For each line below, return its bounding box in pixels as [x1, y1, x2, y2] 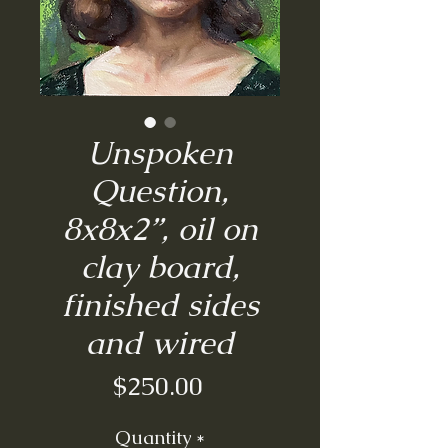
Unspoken [87, 131, 233, 173]
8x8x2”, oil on [62, 207, 258, 249]
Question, [91, 169, 229, 211]
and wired [86, 321, 234, 363]
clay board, [80, 245, 240, 287]
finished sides [61, 283, 259, 325]
